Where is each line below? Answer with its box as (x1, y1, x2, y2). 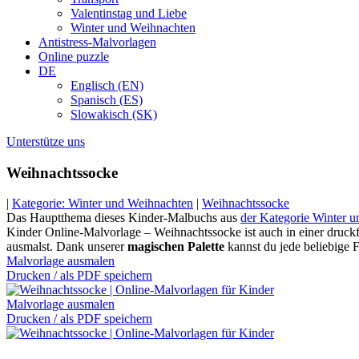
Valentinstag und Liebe (71, 6, 187, 20)
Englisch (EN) (71, 79, 143, 92)
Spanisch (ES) (71, 93, 143, 107)
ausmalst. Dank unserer (6, 240, 127, 254)
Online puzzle (38, 50, 109, 63)
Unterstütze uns (6, 135, 85, 148)
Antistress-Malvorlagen (38, 35, 156, 49)
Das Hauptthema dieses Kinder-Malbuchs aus (6, 211, 240, 225)
